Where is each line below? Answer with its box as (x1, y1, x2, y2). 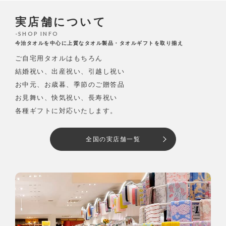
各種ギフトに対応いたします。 (15, 106, 118, 115)
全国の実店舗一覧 (86, 135, 140, 143)
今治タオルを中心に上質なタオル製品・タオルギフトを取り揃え (15, 40, 184, 46)
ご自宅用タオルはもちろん (15, 54, 103, 62)
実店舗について (15, 15, 107, 28)
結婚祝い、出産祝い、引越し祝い (15, 67, 125, 75)
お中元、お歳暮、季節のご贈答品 (15, 80, 125, 88)
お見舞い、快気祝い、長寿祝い (15, 93, 118, 101)
